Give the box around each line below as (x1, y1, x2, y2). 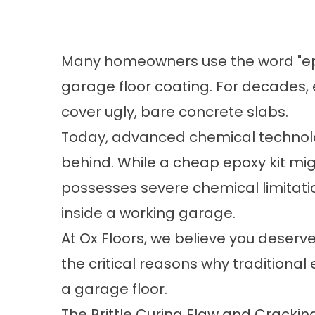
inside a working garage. (61, 203, 236, 223)
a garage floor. (61, 279, 167, 299)
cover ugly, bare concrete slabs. (61, 102, 288, 122)
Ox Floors (76, 229, 144, 248)
